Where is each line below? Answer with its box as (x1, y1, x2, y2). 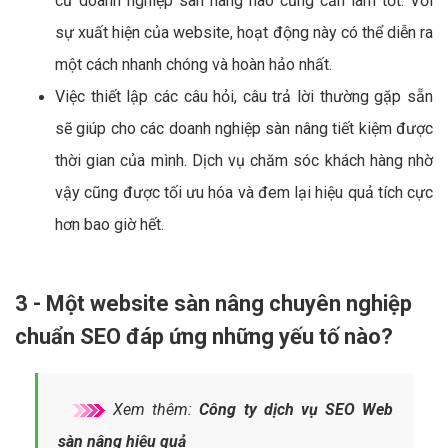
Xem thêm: (106, 399, 200, 419)
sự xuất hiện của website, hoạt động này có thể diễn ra (55, 22, 433, 42)
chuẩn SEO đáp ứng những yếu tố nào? (15, 323, 393, 349)
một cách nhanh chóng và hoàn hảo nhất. (55, 54, 332, 74)
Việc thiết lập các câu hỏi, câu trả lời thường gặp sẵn (55, 86, 433, 106)
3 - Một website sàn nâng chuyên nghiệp (15, 290, 412, 316)
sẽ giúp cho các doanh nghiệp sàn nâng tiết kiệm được (55, 118, 433, 138)
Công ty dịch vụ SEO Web (199, 399, 393, 419)
